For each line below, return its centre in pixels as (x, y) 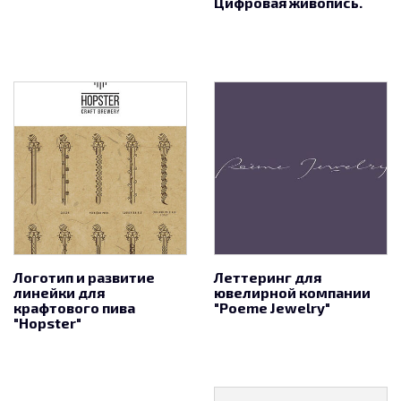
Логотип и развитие (84, 277)
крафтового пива (74, 307)
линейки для (59, 292)
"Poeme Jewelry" (272, 307)
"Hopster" (47, 323)
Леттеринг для (268, 277)
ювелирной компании (292, 292)
